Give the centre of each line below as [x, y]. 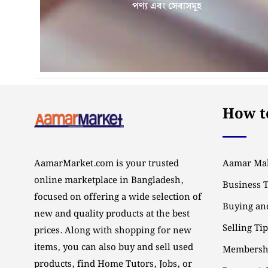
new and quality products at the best [112, 214]
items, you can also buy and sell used [114, 248]
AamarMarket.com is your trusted [106, 164]
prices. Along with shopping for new [113, 231]
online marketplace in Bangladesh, [109, 181]
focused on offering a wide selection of [118, 197]
